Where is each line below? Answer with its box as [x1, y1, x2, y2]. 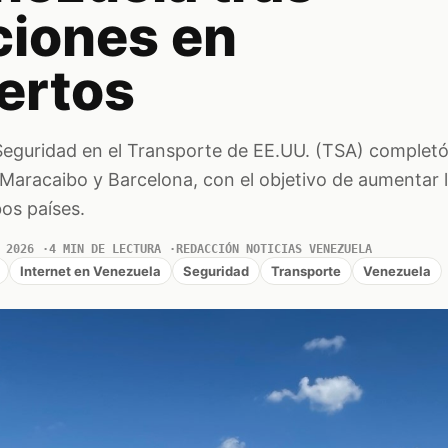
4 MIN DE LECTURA [48, 242, 161, 256]
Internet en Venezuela [19, 262, 161, 279]
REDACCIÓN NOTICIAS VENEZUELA [175, 242, 372, 256]
